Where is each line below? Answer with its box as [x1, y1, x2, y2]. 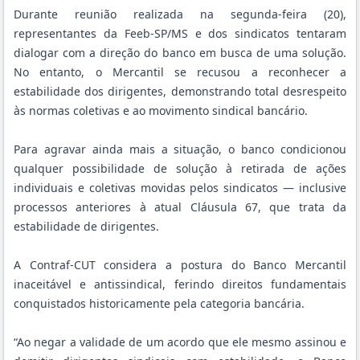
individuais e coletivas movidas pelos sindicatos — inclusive [14, 179, 346, 195]
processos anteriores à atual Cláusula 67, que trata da [14, 198, 346, 215]
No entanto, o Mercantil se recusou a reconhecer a [14, 63, 346, 80]
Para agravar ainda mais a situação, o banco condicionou [14, 141, 346, 157]
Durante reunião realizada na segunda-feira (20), [14, 6, 346, 22]
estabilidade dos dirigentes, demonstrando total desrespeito [14, 83, 346, 99]
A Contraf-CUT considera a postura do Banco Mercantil [14, 256, 346, 272]
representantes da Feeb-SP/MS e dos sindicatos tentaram [14, 25, 346, 41]
